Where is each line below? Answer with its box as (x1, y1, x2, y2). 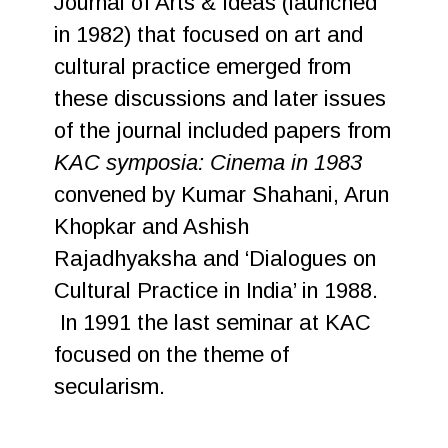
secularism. (54, 374, 166, 399)
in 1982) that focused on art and (54, 22, 364, 47)
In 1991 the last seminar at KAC (54, 310, 372, 335)
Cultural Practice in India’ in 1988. (54, 278, 379, 303)
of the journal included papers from (54, 118, 392, 143)
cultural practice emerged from (54, 54, 352, 79)
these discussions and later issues (54, 86, 387, 111)
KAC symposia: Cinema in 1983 (54, 150, 363, 175)
